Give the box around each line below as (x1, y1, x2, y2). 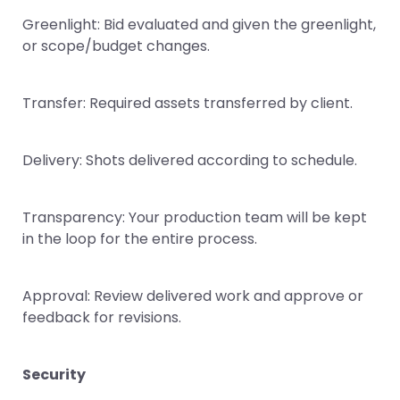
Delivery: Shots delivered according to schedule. (22, 150, 357, 171)
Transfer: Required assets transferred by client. (22, 93, 353, 113)
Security (22, 364, 86, 385)
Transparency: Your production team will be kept (22, 207, 367, 228)
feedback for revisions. (22, 307, 181, 328)
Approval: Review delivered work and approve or (22, 286, 363, 306)
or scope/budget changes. (22, 36, 210, 56)
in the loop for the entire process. (22, 229, 257, 249)
